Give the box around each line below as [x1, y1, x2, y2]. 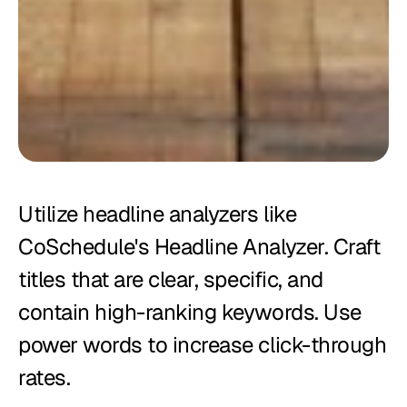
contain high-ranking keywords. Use [18, 297, 362, 326]
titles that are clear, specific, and [18, 264, 323, 293]
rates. [18, 362, 71, 392]
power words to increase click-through [18, 330, 387, 359]
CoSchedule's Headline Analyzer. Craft [18, 232, 381, 261]
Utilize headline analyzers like [18, 199, 297, 228]
